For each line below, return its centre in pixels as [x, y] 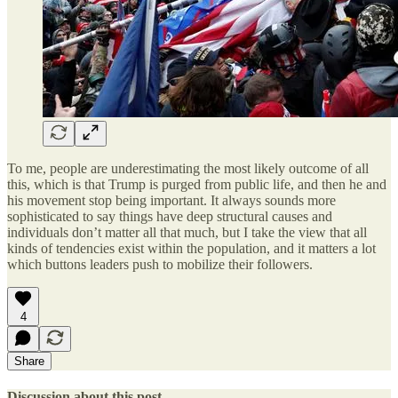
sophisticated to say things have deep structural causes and [170, 216]
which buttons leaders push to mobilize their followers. [160, 264]
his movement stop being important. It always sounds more [171, 200]
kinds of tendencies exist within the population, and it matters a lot [191, 248]
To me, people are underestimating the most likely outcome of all [188, 168]
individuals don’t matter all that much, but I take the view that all [187, 232]
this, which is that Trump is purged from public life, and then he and [197, 184]
